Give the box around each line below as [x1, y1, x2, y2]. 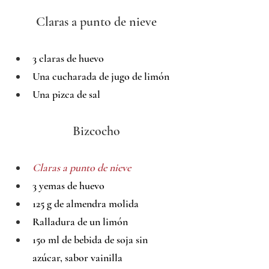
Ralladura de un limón [32, 215, 128, 229]
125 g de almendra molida [32, 197, 139, 211]
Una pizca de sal [32, 88, 100, 101]
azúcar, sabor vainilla [32, 251, 122, 265]
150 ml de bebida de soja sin [32, 233, 150, 247]
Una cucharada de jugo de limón [32, 70, 169, 83]
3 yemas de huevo [32, 179, 104, 193]
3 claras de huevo [32, 52, 104, 65]
